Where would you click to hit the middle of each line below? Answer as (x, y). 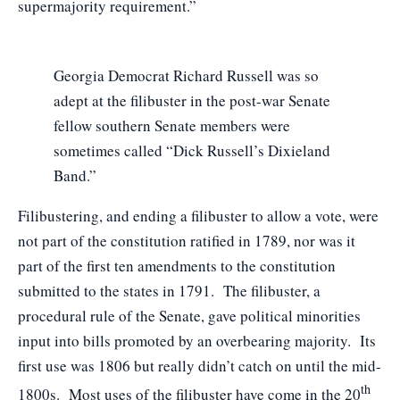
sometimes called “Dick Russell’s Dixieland (192, 150)
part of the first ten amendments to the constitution (177, 266)
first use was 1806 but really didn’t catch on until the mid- (200, 366)
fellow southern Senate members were (172, 125)
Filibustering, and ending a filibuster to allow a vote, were (198, 216)
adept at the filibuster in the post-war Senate (192, 100)
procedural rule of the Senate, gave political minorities (189, 316)
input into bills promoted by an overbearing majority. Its (197, 341)
